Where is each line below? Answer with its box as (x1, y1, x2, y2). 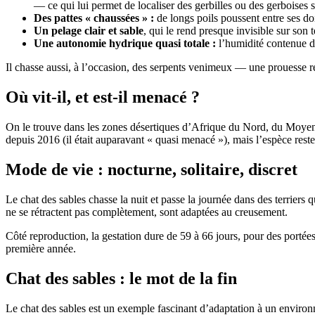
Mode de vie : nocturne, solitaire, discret (6, 160, 297, 179)
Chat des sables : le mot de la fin (6, 269, 237, 288)
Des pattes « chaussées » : (34, 12, 154, 25)
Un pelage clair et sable (34, 25, 143, 37)
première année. (6, 243, 76, 255)
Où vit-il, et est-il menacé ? (6, 88, 200, 107)
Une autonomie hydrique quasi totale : (34, 37, 216, 50)
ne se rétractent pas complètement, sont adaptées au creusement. (6, 206, 288, 219)
